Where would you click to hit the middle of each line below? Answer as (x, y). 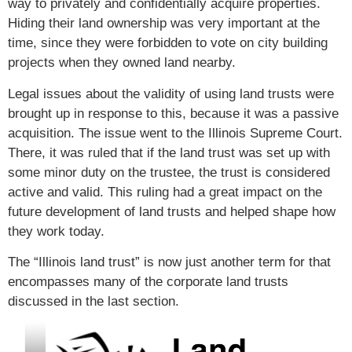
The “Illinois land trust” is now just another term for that (169, 262)
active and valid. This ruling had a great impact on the (165, 192)
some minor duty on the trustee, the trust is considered (169, 172)
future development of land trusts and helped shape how (172, 211)
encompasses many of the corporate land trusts (148, 282)
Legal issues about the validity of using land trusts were (171, 93)
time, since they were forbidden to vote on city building (168, 43)
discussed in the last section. (93, 302)
